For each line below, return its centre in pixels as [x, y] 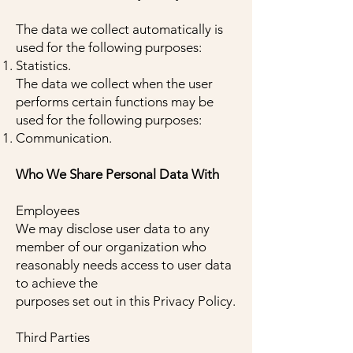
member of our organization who [111, 247]
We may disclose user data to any [113, 229]
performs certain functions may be [115, 102]
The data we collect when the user [114, 84]
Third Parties [53, 337]
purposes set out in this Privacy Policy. [126, 301]
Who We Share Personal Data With [117, 174]
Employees [48, 210]
